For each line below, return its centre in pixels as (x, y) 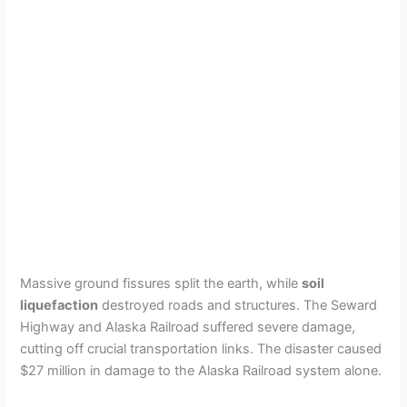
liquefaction (60, 305)
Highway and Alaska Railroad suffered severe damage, (188, 327)
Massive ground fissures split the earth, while (161, 283)
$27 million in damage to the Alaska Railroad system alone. (201, 370)
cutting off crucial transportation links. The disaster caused (201, 348)
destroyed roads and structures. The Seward (238, 305)
